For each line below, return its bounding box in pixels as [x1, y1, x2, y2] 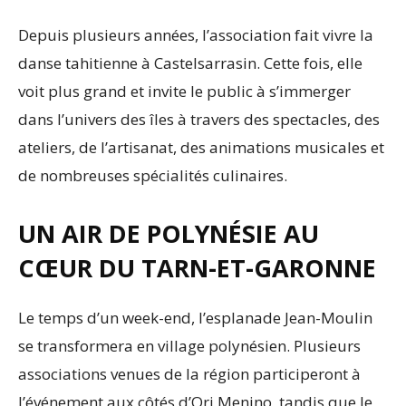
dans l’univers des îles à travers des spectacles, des [18, 109, 380, 130]
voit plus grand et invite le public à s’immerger [18, 81, 351, 102]
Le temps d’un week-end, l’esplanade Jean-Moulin [18, 307, 372, 329]
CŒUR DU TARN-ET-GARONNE [18, 251, 376, 285]
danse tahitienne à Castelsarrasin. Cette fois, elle [18, 53, 362, 74]
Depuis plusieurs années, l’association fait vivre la [18, 24, 373, 46]
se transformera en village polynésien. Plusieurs [18, 335, 361, 357]
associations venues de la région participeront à [18, 363, 361, 385]
